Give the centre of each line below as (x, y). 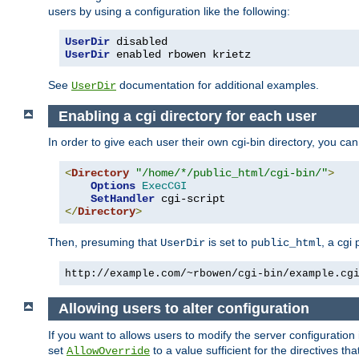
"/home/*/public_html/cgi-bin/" (232, 173)
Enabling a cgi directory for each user (187, 116)
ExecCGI (164, 186)
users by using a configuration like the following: (169, 11)
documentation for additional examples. (218, 85)
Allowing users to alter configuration (184, 309)
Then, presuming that (104, 242)
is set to (228, 242)
